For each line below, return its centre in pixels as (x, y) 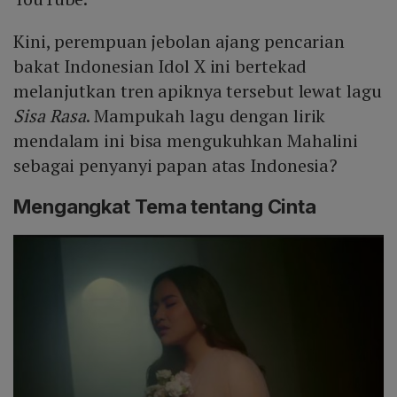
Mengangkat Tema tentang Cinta (165, 206)
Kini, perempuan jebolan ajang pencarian (179, 41)
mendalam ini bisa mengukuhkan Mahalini (186, 140)
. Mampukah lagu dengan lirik (206, 115)
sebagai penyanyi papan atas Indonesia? (176, 165)
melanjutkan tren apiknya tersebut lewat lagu (198, 90)
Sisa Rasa (50, 115)
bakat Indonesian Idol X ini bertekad (160, 66)
